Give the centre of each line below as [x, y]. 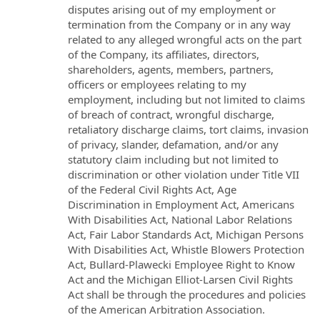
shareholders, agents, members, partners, [171, 69]
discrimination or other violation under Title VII [184, 174]
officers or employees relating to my [157, 84]
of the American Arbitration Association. [166, 309]
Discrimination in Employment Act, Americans [181, 204]
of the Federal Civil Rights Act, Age [152, 189]
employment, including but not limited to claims [186, 99]
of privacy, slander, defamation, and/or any [173, 144]
